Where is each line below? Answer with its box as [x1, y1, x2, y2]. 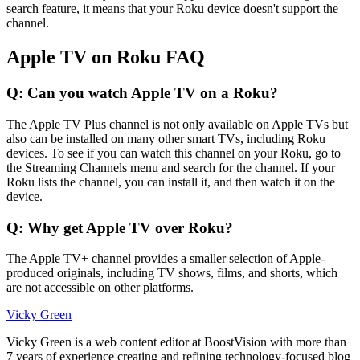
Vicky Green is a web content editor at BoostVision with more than [6, 335, 346, 350]
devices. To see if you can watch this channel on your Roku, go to [6, 145, 341, 160]
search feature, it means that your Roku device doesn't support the [6, 2, 338, 16]
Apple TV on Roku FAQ [6, 47, 205, 68]
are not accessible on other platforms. [6, 280, 194, 295]
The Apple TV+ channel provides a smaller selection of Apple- [6, 252, 325, 266]
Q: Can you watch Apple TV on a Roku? [6, 84, 278, 102]
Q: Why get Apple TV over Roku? [6, 219, 233, 236]
